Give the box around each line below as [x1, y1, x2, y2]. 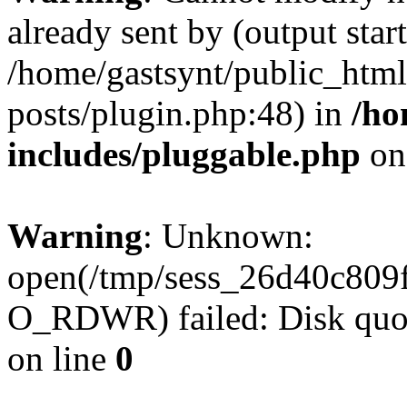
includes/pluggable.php [7, 134, 361, 174]
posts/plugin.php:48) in [7, 94, 352, 133]
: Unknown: [143, 216, 313, 255]
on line [7, 339, 115, 378]
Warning [7, 216, 143, 255]
